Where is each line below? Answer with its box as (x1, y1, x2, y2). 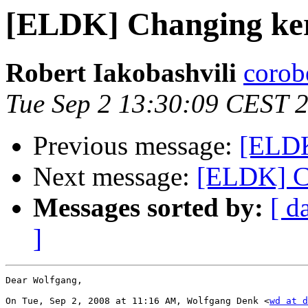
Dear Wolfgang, (5, 275, 82, 286)
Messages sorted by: (33, 192, 263, 223)
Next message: (33, 162, 197, 192)
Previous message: (33, 131, 239, 161)
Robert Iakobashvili (5, 58, 236, 88)
